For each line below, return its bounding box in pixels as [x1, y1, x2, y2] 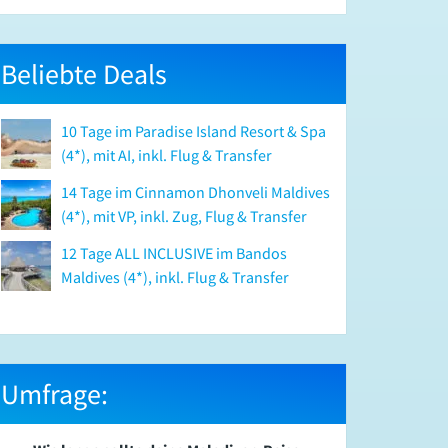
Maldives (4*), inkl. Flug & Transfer [61, 267, 289, 288]
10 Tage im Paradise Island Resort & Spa [61, 121, 326, 142]
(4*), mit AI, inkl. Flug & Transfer [61, 145, 272, 166]
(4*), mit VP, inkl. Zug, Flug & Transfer [61, 206, 307, 227]
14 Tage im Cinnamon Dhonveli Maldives [61, 182, 330, 203]
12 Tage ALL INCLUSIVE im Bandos [61, 243, 287, 264]
